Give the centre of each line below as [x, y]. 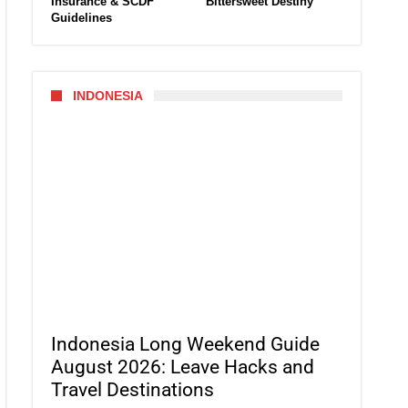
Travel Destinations [133, 390]
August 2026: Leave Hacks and [183, 367]
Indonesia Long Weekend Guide [185, 345]
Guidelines [82, 18]
